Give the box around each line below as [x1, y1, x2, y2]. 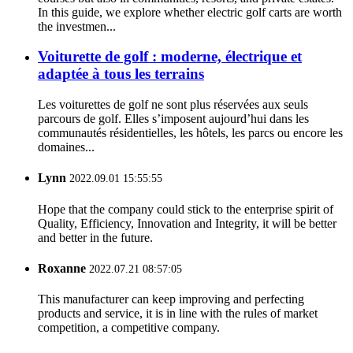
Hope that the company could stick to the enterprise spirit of [38, 202, 333, 216]
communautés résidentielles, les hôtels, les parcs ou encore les [38, 126, 343, 140]
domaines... [38, 140, 95, 154]
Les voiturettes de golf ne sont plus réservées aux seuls [38, 98, 308, 112]
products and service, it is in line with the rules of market [38, 307, 318, 321]
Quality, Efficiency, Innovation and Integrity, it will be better [38, 216, 336, 230]
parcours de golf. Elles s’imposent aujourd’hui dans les [38, 112, 309, 126]
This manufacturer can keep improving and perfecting [38, 292, 304, 307]
